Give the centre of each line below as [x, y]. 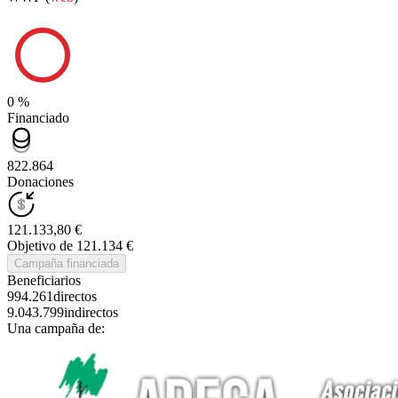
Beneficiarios [44, 281]
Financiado [38, 118]
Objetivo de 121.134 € [70, 246]
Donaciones [40, 182]
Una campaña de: [56, 329]
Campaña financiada [67, 264]
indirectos [91, 313]
